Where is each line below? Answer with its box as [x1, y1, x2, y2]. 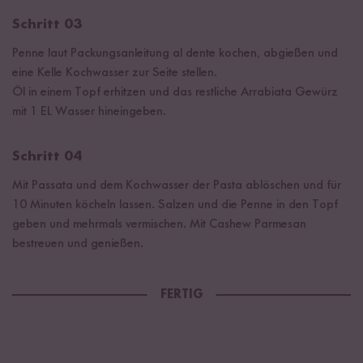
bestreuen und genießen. [12, 237, 143, 250]
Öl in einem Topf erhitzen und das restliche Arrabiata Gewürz [12, 85, 338, 99]
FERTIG [160, 288, 203, 301]
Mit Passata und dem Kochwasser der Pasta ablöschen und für [12, 178, 341, 192]
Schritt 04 [12, 148, 82, 164]
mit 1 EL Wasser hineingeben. [12, 105, 166, 118]
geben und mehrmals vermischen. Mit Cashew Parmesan [12, 217, 306, 231]
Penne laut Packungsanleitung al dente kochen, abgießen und [12, 46, 338, 60]
